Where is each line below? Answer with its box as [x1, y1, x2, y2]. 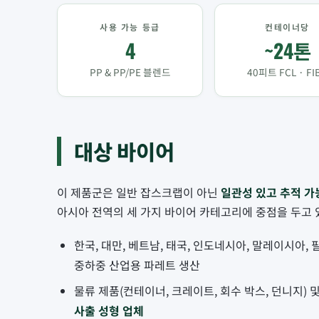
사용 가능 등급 [99, 21, 161, 33]
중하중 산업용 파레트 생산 [74, 256, 200, 273]
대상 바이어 [74, 136, 174, 167]
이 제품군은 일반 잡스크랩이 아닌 [57, 184, 221, 202]
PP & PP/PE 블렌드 [89, 65, 171, 80]
